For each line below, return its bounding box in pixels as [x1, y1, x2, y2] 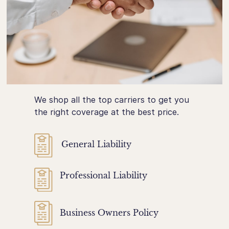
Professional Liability [60, 170, 148, 180]
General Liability [61, 139, 132, 149]
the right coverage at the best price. [34, 106, 179, 117]
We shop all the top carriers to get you [34, 94, 190, 105]
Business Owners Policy [60, 208, 159, 218]
